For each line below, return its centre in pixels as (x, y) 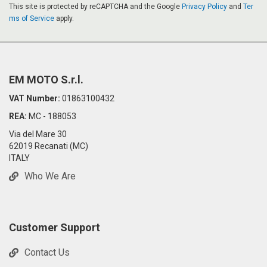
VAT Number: (35, 99)
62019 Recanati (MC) (49, 146)
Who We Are (50, 176)
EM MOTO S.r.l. (46, 80)
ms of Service (32, 19)
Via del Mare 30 (38, 134)
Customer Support (55, 228)
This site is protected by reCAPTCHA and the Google (95, 7)
